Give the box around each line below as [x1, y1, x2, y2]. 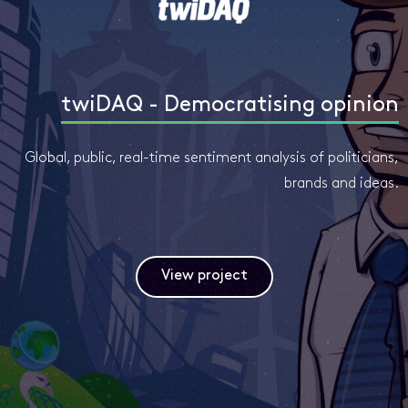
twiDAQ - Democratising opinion [61, 95, 399, 117]
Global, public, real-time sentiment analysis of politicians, [25, 151, 399, 166]
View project [160, 269, 248, 283]
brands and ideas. [284, 177, 399, 191]
